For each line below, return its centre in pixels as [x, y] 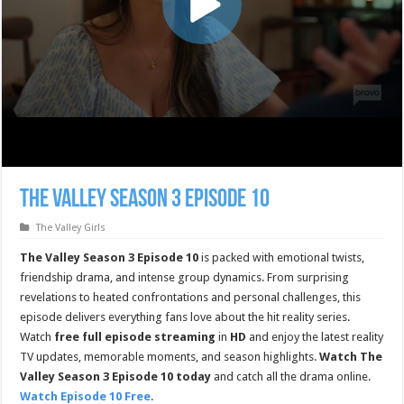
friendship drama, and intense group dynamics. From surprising [185, 277]
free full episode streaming [135, 337]
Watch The [351, 357]
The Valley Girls [71, 228]
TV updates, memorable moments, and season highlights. [170, 357]
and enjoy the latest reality [315, 337]
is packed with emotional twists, [282, 257]
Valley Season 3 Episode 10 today [116, 376]
